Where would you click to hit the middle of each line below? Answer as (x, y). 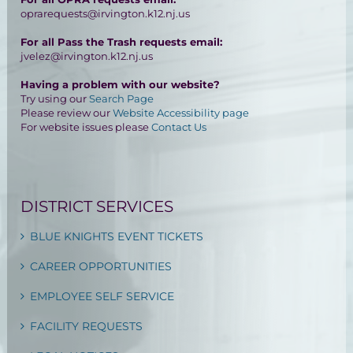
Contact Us (179, 127)
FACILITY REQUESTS (87, 327)
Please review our (67, 113)
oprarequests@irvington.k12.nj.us (106, 14)
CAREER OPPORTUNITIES (101, 267)
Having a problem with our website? (121, 85)
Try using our (55, 99)
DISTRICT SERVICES (97, 207)
